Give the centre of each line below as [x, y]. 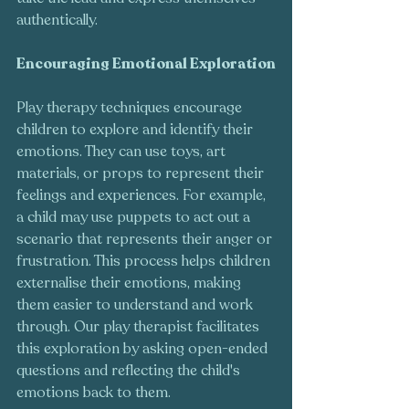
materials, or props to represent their [142, 174]
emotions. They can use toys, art [123, 152]
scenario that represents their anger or [146, 240]
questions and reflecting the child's [130, 371]
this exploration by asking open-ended [144, 349]
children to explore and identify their [136, 130]
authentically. [57, 21]
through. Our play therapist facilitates [140, 327]
